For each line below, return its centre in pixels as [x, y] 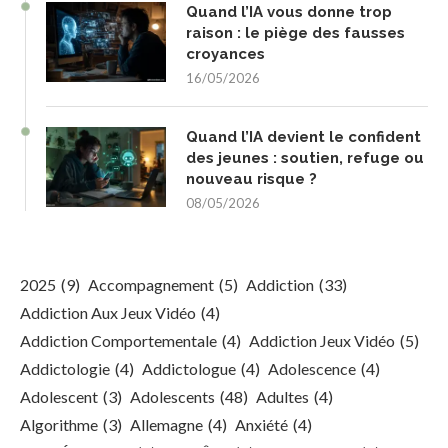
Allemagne [166, 425]
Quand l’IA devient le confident [303, 137]
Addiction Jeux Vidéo [322, 341]
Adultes [282, 397]
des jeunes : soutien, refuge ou [305, 158]
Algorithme [59, 425]
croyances [225, 54]
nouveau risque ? [251, 179]
